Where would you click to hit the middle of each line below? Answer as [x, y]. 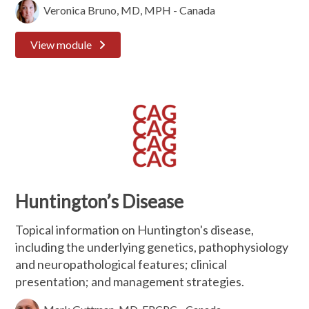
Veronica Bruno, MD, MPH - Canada [128, 10]
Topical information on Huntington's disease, [135, 230]
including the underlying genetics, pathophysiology [152, 247]
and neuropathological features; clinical [121, 264]
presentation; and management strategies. [130, 281]
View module [61, 44]
